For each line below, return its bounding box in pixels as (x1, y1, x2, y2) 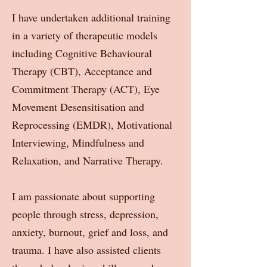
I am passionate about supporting (12, 189, 155, 203)
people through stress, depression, (12, 207, 159, 221)
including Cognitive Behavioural (12, 46, 152, 60)
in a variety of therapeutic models (12, 28, 157, 42)
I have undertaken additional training (12, 10, 170, 24)
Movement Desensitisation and (12, 100, 144, 114)
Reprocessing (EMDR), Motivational (12, 117, 172, 132)
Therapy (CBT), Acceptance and (12, 64, 152, 78)
